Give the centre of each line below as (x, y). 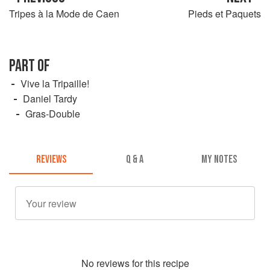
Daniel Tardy (50, 98)
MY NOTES (219, 160)
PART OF (30, 66)
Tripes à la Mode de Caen (64, 13)
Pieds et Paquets (224, 13)
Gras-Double (53, 113)
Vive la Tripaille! (55, 83)
